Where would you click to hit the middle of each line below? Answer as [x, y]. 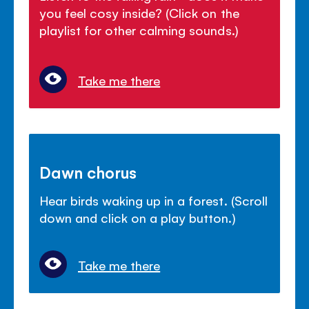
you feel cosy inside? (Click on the [139, 12]
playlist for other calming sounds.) [139, 29]
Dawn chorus [88, 171]
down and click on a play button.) [138, 217]
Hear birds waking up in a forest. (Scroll [153, 200]
